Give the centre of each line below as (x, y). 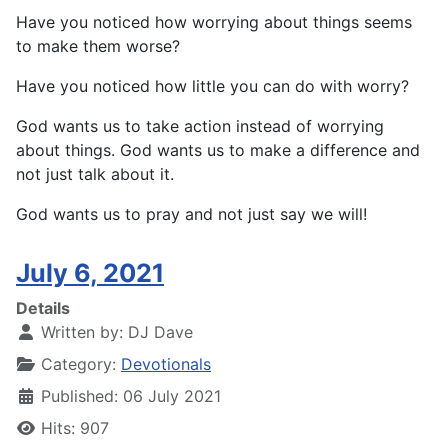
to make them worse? (98, 46)
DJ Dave (160, 332)
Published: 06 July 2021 (131, 396)
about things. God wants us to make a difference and (218, 150)
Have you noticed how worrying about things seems (214, 22)
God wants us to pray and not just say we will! (191, 214)
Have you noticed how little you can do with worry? (212, 86)
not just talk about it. (95, 174)
